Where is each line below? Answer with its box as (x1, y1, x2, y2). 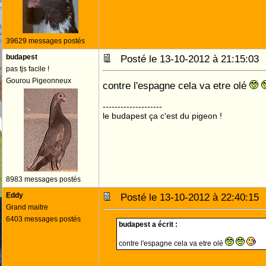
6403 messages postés (6, 215, 81, 223)
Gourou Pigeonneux (6, 77, 71, 85)
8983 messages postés (6, 175, 81, 183)
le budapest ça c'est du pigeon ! (103, 111, 222, 121)
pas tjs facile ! (6, 65, 49, 73)
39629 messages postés (6, 37, 85, 45)
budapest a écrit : (119, 220, 178, 229)
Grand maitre (6, 203, 48, 211)
